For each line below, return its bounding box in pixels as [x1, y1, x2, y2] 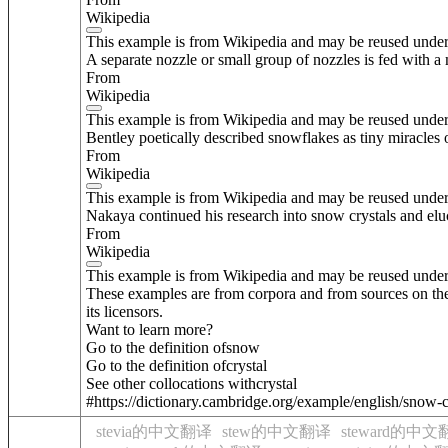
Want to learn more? [86, 320, 213, 338]
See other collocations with [86, 374, 256, 392]
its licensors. [86, 302, 163, 320]
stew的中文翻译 [222, 423, 331, 440]
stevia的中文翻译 [96, 423, 212, 440]
